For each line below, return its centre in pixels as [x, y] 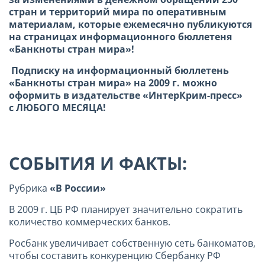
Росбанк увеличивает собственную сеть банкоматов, [132, 243]
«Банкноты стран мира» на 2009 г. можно [113, 83]
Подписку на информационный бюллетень [119, 70]
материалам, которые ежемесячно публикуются [130, 24]
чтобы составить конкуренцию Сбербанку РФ [115, 255]
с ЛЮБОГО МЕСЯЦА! [57, 107]
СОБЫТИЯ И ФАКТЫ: [98, 163]
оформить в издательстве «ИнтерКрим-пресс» [126, 95]
